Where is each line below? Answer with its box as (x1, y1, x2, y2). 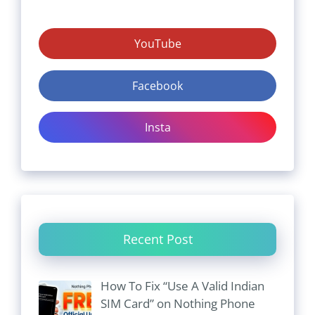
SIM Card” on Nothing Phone (100, 295, 255, 312)
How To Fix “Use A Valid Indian (100, 278, 264, 295)
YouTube (134, 36, 181, 52)
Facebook (132, 77, 183, 94)
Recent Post (122, 231, 193, 248)
